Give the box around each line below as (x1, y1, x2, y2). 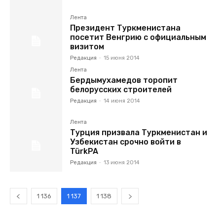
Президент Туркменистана (70, 23, 181, 33)
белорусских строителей (70, 84, 172, 94)
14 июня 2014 (104, 97, 141, 104)
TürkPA (70, 146, 99, 156)
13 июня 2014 (104, 159, 140, 166)
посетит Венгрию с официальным (70, 32, 207, 42)
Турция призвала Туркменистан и (70, 127, 208, 137)
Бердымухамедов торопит (70, 75, 178, 85)
